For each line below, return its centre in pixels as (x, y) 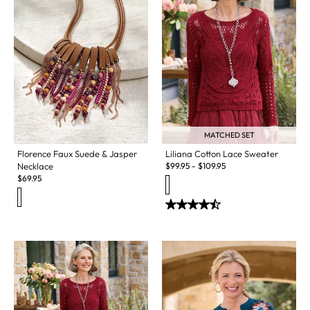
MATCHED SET (229, 135)
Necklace (35, 166)
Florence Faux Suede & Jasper (77, 154)
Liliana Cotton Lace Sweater (222, 154)
